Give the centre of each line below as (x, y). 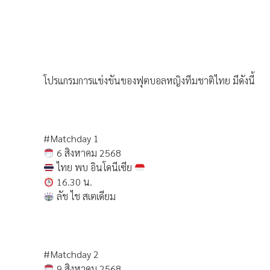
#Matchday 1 (71, 138)
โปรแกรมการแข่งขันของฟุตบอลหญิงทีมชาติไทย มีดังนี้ (149, 80)
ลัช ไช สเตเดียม (85, 196)
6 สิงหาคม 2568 (88, 153)
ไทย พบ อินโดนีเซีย (95, 167)
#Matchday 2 (71, 254)
